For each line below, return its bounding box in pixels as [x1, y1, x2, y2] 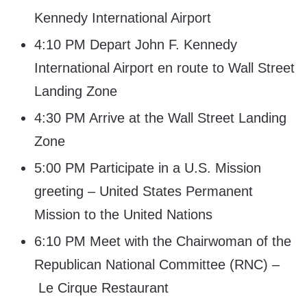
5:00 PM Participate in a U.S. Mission [34, 160, 261, 176]
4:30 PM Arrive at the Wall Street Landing [34, 110, 286, 126]
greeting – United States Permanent [34, 184, 253, 199]
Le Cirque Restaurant [34, 280, 169, 296]
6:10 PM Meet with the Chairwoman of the [34, 234, 291, 249]
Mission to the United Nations [34, 207, 212, 223]
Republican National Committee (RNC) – [34, 257, 280, 273]
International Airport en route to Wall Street [34, 60, 295, 76]
